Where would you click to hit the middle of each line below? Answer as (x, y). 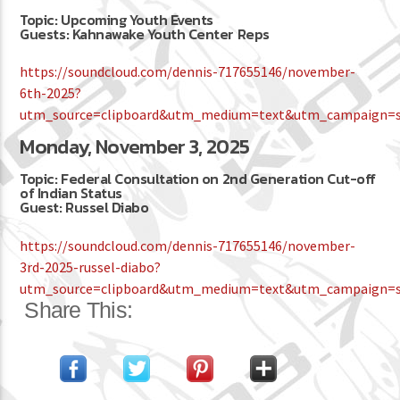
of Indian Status (71, 193)
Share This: (79, 309)
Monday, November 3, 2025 (135, 147)
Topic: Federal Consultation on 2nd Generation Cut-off (198, 179)
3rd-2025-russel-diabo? (91, 267)
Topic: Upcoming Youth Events (117, 19)
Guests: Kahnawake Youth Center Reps (145, 33)
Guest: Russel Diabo (84, 208)
